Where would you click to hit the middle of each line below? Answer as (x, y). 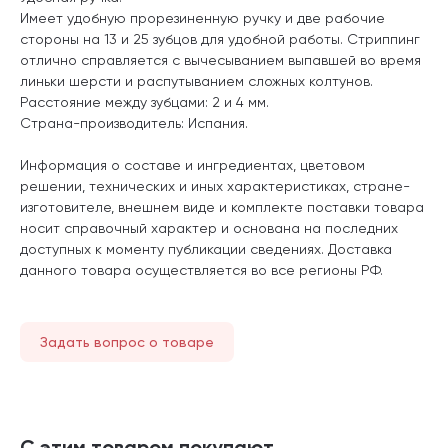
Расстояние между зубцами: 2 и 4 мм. (144, 101)
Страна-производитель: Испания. (134, 122)
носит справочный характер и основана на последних (209, 227)
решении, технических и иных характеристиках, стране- (215, 185)
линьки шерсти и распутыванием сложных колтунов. (196, 80)
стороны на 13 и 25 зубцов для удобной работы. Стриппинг (220, 38)
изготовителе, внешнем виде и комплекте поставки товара (222, 206)
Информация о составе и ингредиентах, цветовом (192, 164)
